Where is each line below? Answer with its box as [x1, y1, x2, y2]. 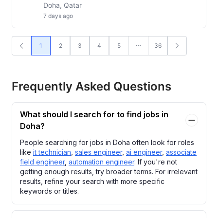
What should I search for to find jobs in [20, 109, 168, 119]
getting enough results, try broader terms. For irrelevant [20, 167, 198, 176]
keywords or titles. [20, 187, 79, 195]
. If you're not [134, 158, 177, 166]
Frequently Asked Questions [12, 79, 171, 93]
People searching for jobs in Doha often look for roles [20, 138, 194, 146]
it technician [33, 148, 71, 156]
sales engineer [75, 148, 122, 156]
